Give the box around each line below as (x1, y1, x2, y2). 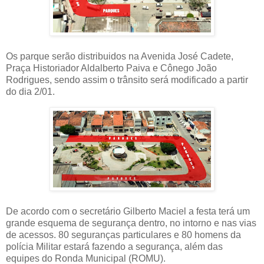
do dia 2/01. (6, 86, 55, 97)
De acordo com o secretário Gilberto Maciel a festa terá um (6, 206, 250, 216)
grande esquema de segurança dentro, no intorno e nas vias (6, 217, 256, 228)
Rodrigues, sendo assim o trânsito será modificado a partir (6, 74, 248, 85)
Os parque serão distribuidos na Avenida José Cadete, (6, 51, 233, 61)
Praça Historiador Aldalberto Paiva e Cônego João (6, 62, 217, 73)
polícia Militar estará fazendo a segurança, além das (6, 241, 223, 252)
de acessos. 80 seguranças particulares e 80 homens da (6, 229, 241, 240)
